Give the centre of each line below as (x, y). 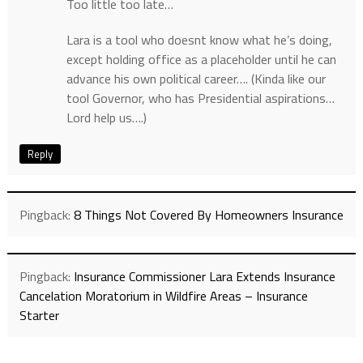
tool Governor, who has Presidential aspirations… (200, 98)
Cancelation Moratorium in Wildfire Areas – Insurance (163, 296)
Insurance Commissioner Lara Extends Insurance (204, 277)
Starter (39, 316)
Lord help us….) (106, 118)
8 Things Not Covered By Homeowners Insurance (208, 215)
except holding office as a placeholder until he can (201, 60)
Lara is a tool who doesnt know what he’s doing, (199, 40)
